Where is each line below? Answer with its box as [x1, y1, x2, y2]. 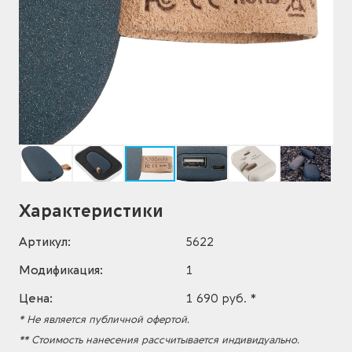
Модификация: [19, 263, 103, 277]
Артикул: [19, 235, 71, 249]
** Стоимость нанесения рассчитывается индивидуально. [19, 334, 299, 346]
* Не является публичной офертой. [19, 313, 189, 325]
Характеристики [19, 201, 163, 222]
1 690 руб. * [185, 291, 256, 306]
